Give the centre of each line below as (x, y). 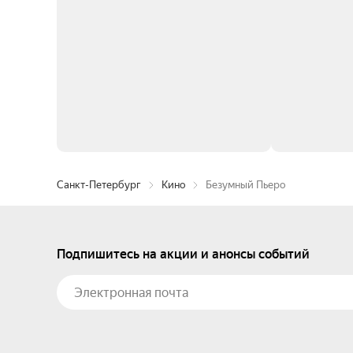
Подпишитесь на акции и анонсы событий (183, 254)
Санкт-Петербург (99, 185)
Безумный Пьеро (245, 185)
